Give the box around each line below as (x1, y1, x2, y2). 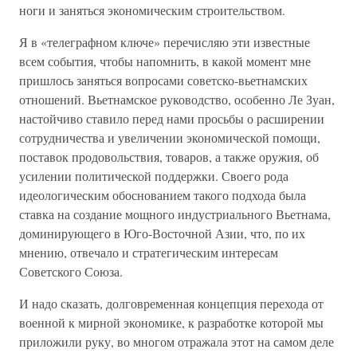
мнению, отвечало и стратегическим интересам (19, 244, 278, 261)
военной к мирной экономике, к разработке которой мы (19, 314, 324, 331)
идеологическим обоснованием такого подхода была (19, 186, 306, 203)
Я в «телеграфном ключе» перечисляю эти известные (19, 33, 310, 50)
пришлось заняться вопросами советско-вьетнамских (19, 72, 308, 88)
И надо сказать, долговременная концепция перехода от (19, 295, 324, 312)
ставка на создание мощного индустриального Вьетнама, (19, 206, 331, 222)
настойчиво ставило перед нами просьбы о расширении (19, 110, 324, 127)
